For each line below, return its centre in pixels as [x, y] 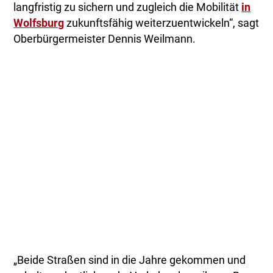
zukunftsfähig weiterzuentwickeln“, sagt [162, 23]
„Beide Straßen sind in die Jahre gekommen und [130, 260]
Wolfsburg [39, 23]
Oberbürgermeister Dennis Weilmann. [105, 39]
